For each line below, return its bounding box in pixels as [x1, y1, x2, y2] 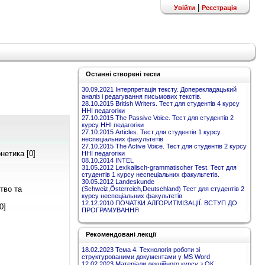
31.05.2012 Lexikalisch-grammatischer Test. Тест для [82, 164, 237, 171]
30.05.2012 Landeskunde [82, 178, 154, 185]
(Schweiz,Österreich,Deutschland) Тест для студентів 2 [82, 185, 244, 192]
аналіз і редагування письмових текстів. [82, 93, 202, 100]
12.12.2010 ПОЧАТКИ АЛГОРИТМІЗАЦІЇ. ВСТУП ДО [82, 199, 237, 206]
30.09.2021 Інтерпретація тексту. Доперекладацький [82, 86, 237, 93]
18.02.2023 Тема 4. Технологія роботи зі [82, 246, 200, 253]
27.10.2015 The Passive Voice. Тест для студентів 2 [82, 114, 234, 121]
